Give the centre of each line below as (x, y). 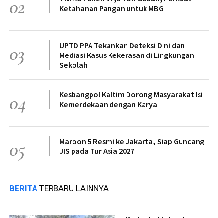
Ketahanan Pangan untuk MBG (111, 9)
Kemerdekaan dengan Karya (108, 104)
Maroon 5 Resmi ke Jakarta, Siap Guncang (132, 141)
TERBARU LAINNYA (74, 189)
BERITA (24, 189)
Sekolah (73, 65)
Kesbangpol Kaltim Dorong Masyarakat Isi (131, 95)
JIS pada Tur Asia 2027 (97, 151)
